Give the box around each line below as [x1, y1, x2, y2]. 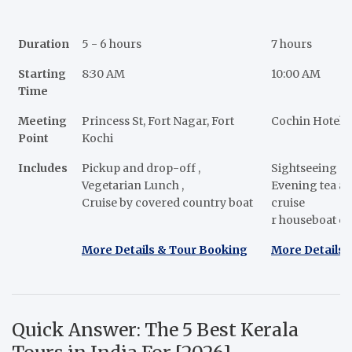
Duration [18, 37, 69, 52]
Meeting [18, 114, 67, 129]
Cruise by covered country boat [82, 196, 253, 211]
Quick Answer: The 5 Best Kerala [12, 318, 299, 342]
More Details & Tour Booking [82, 243, 247, 258]
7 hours [271, 37, 312, 52]
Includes [18, 161, 68, 176]
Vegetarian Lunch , [82, 178, 184, 193]
